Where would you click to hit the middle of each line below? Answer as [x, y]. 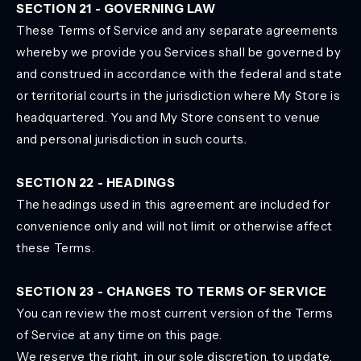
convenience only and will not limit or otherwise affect [175, 226]
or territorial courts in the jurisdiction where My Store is [178, 95]
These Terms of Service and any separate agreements [178, 30]
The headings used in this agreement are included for [173, 204]
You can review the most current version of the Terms [175, 313]
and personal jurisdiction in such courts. [132, 139]
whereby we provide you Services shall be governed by [179, 52]
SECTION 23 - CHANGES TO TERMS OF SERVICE [172, 291]
